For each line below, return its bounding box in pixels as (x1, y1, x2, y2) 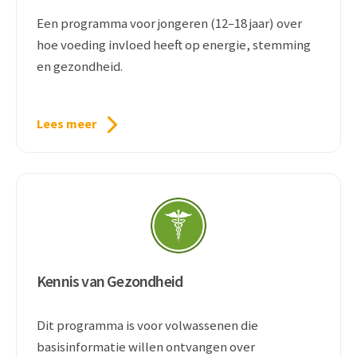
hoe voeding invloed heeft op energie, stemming (37, 36, 311, 53)
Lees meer (37, 116, 96, 131)
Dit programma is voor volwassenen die (37, 316, 258, 334)
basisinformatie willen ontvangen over (37, 338, 255, 355)
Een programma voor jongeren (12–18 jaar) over (37, 14, 302, 32)
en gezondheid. (37, 57, 123, 75)
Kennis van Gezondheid (37, 271, 183, 291)
